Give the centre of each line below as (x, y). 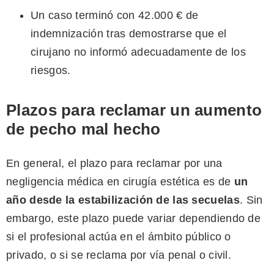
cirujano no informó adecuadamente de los (138, 52)
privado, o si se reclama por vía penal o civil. (119, 255)
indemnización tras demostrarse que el (129, 34)
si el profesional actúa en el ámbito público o (119, 237)
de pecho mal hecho (83, 129)
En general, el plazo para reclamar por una (114, 164)
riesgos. (51, 71)
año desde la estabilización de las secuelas (123, 200)
